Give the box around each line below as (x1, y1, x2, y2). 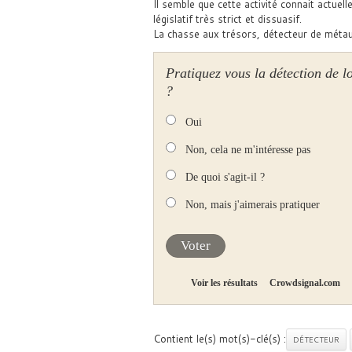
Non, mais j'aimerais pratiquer (185, 199, 320, 211)
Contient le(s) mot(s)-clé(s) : (152, 332, 286, 346)
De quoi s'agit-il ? (185, 171, 265, 183)
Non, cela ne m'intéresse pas (185, 144, 310, 156)
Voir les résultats (191, 277, 258, 288)
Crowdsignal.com (269, 277, 340, 288)
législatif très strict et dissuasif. (152, 12, 302, 26)
